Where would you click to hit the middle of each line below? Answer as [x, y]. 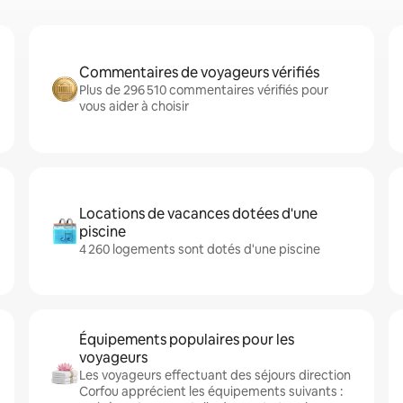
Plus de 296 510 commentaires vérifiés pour [204, 90]
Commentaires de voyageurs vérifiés [199, 72]
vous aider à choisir [134, 106]
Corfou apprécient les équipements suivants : [211, 391]
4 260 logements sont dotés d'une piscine [200, 249]
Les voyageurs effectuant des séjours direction [215, 375]
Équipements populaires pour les [187, 340]
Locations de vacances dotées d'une [198, 214]
